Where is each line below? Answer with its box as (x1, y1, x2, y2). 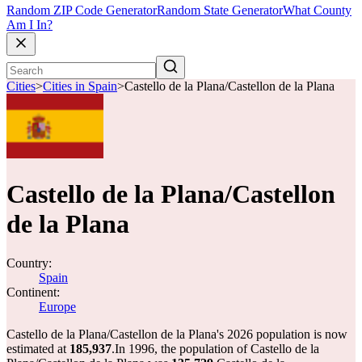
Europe (39, 300, 76, 314)
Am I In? (6, 18, 53, 32)
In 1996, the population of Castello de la (115, 342, 319, 356)
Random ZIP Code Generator (6, 3, 157, 18)
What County (283, 3, 351, 18)
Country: (6, 256, 52, 270)
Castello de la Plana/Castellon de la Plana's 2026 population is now (6, 327, 347, 341)
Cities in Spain (43, 79, 117, 94)
